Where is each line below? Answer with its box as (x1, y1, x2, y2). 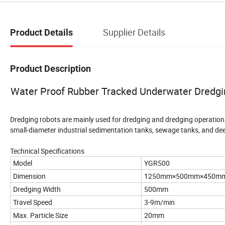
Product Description (10, 63, 91, 74)
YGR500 (144, 158, 170, 168)
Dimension (13, 171, 46, 181)
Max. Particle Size (13, 210, 68, 220)
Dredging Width (13, 184, 61, 194)
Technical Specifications (10, 146, 84, 156)
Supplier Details (103, 26, 165, 38)
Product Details (10, 27, 73, 38)
